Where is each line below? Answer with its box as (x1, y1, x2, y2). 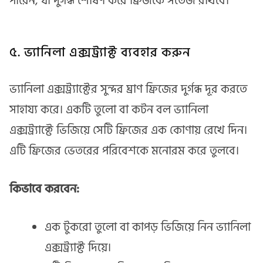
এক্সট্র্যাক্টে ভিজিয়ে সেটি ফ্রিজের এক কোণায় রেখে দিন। (9, 121, 247, 140)
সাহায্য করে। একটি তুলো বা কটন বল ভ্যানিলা (9, 100, 208, 120)
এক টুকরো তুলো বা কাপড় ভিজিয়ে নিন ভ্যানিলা (45, 218, 251, 237)
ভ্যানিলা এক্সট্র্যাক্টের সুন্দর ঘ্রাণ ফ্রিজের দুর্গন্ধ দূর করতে (9, 80, 247, 99)
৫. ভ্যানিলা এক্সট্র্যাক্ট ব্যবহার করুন (9, 41, 191, 63)
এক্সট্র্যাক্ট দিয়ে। (45, 238, 111, 258)
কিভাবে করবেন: (9, 180, 79, 199)
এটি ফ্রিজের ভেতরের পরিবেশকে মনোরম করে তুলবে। (9, 141, 239, 161)
